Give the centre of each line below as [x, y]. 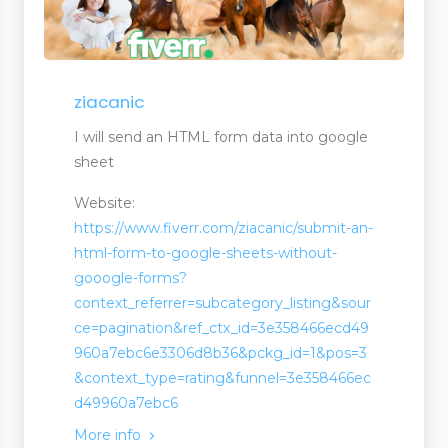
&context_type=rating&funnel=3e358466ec [222, 377]
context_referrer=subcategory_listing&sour [222, 302]
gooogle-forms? [130, 277]
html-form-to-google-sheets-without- [205, 252]
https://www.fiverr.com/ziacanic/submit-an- [223, 227]
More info [109, 434]
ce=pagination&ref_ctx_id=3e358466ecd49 [221, 327]
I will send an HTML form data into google [221, 136]
